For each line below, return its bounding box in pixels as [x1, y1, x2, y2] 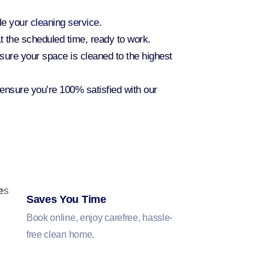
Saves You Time [26, 193, 106, 206]
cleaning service [30, 17, 99, 29]
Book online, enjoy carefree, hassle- [26, 213, 173, 223]
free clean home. [26, 229, 95, 240]
